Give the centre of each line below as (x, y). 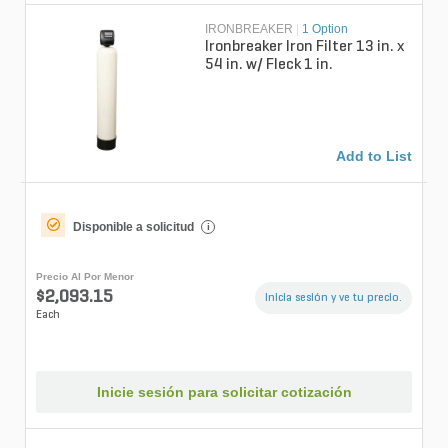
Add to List (374, 156)
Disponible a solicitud (133, 227)
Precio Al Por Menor (85, 277)
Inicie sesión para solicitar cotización (224, 391)
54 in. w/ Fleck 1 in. (269, 65)
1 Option (325, 29)
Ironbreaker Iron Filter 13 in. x (305, 47)
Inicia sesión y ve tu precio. (333, 298)
